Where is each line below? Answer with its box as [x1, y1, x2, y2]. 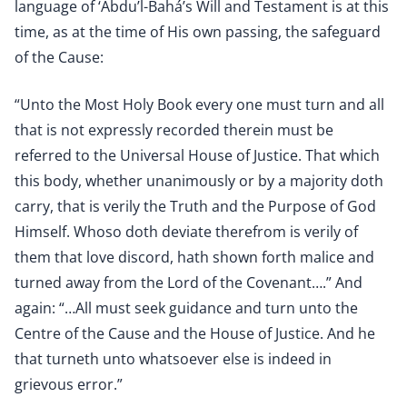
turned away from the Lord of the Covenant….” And [15, 273, 362, 293]
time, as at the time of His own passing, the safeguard [15, 22, 381, 42]
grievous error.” [15, 374, 123, 394]
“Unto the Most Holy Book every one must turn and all [15, 94, 384, 114]
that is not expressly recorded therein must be [15, 120, 333, 140]
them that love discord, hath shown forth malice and [15, 247, 374, 267]
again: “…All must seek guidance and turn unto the [15, 298, 358, 318]
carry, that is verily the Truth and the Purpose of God [15, 196, 376, 216]
